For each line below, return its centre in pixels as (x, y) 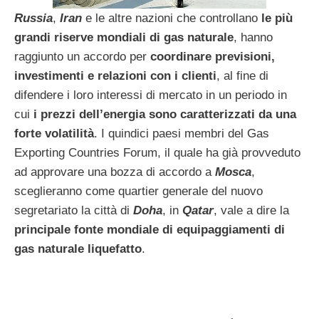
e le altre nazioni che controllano (172, 18)
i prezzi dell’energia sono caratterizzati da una (165, 114)
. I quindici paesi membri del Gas (182, 133)
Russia (33, 18)
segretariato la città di (74, 210)
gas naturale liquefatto (78, 249)
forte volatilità (54, 133)
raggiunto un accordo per (82, 56)
